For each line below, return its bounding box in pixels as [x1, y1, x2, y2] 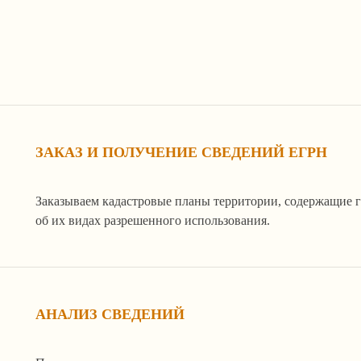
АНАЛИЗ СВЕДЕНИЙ [35, 305, 185, 322]
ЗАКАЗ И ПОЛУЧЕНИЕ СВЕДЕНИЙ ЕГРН [35, 143, 327, 160]
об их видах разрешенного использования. [35, 213, 270, 227]
